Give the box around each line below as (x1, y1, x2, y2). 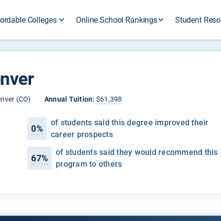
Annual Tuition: (44, 95, 95, 103)
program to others (56, 159, 122, 169)
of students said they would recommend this (56, 147, 218, 157)
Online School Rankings (76, 15, 157, 25)
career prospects (50, 129, 113, 139)
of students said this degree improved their (50, 117, 209, 127)
